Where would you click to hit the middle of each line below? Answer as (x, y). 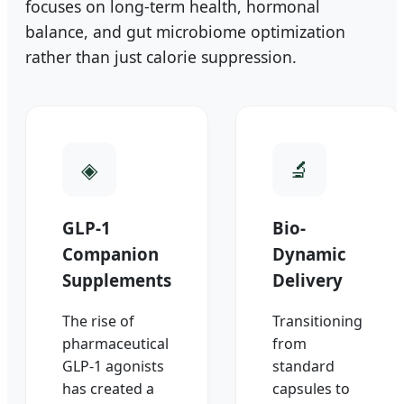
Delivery (308, 280)
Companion (110, 254)
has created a (108, 389)
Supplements (117, 280)
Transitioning (317, 321)
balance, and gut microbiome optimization (185, 32)
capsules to (311, 389)
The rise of (98, 321)
